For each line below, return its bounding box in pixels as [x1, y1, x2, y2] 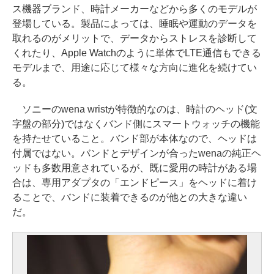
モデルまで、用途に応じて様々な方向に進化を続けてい [12, 62, 257, 73]
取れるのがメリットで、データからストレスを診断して [12, 33, 257, 43]
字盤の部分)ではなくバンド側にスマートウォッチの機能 [12, 119, 260, 129]
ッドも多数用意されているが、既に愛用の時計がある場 [12, 163, 257, 173]
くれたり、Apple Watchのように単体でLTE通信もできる [12, 48, 261, 58]
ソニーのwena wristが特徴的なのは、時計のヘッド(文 [12, 104, 257, 114]
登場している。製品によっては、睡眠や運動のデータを [12, 18, 257, 29]
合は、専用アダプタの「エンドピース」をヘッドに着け [12, 177, 257, 188]
